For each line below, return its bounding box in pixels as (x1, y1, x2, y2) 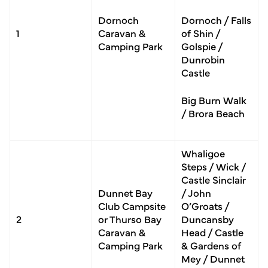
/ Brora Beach (181, 105, 245, 120)
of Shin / (181, 25, 220, 39)
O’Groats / (181, 198, 229, 212)
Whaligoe (181, 145, 225, 160)
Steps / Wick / (181, 159, 246, 173)
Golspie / (181, 38, 223, 53)
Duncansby (181, 211, 234, 226)
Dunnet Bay (98, 185, 153, 199)
